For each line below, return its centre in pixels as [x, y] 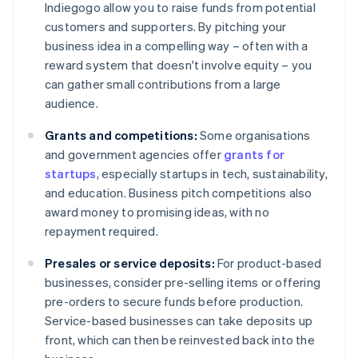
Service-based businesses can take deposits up [179, 321]
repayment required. [101, 231]
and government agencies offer [134, 155]
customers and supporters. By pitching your [166, 27]
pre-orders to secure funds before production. [174, 302]
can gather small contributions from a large [163, 84]
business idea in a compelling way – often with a [177, 46]
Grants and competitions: [121, 135]
